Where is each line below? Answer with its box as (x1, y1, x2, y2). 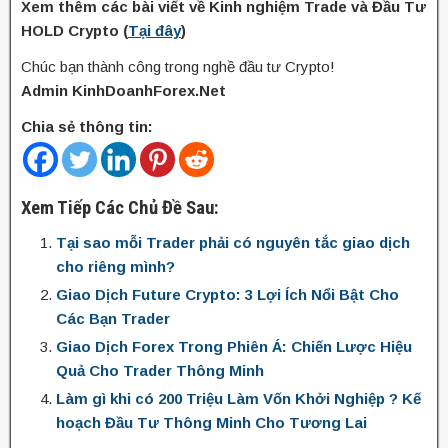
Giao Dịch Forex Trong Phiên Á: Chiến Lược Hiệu (56, 337, 412, 355)
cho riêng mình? (56, 257, 175, 275)
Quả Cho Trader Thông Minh (56, 361, 264, 379)
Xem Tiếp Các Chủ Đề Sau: (21, 196, 219, 219)
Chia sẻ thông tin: (21, 117, 153, 135)
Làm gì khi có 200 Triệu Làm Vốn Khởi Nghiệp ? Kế (56, 389, 421, 407)
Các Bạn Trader (56, 309, 170, 327)
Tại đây (128, 21, 181, 39)
